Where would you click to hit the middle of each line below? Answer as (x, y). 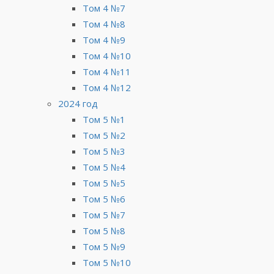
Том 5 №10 (107, 262)
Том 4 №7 (104, 8)
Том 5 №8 (104, 230)
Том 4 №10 (107, 55)
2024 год (78, 103)
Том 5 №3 (104, 151)
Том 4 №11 (107, 71)
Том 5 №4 (104, 167)
